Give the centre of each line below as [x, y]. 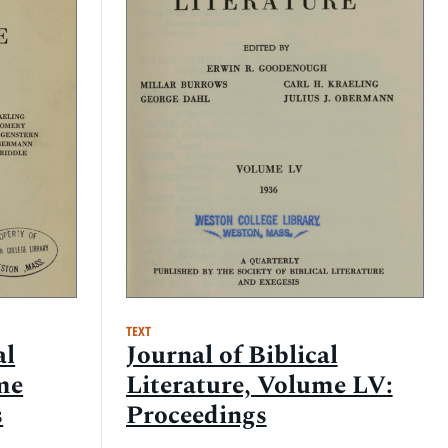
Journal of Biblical [231, 356]
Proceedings [196, 416]
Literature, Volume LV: [259, 386]
